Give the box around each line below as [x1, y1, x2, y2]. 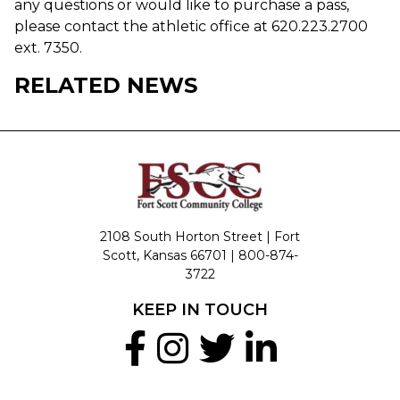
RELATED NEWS [14, 71, 197, 98]
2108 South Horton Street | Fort [100, 228, 300, 245]
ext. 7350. [14, 38, 82, 56]
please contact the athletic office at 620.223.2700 [14, 17, 368, 35]
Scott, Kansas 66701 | [102, 246, 238, 263]
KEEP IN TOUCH [132, 299, 268, 320]
